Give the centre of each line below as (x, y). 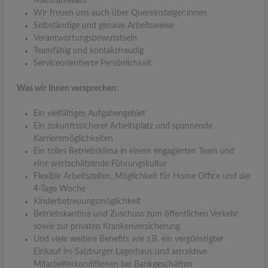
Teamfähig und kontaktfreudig (89, 51)
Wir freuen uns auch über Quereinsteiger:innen (120, 13)
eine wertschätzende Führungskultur (100, 164)
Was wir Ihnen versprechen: (68, 88)
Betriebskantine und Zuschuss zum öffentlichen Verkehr (136, 214)
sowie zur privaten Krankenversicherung (107, 226)
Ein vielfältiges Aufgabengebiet (89, 113)
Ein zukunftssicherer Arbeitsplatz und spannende (123, 126)
